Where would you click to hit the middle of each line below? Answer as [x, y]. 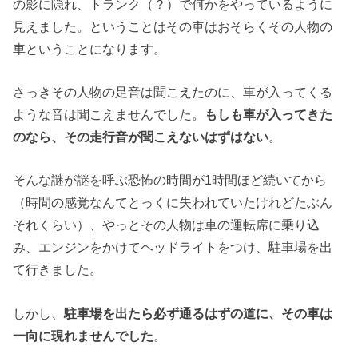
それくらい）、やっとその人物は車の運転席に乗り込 [167, 225]
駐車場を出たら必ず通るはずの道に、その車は [199, 313]
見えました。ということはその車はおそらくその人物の [173, 26]
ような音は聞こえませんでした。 [109, 114]
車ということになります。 [90, 48]
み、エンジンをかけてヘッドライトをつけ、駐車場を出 [173, 247]
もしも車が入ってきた [269, 114]
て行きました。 [58, 270]
